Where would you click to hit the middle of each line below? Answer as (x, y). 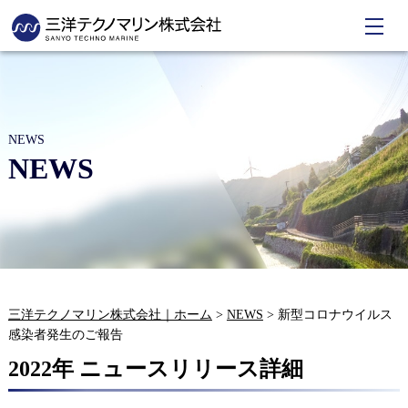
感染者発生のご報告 (65, 334)
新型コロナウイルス (335, 314)
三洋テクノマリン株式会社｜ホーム (110, 314)
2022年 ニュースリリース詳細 (155, 368)
